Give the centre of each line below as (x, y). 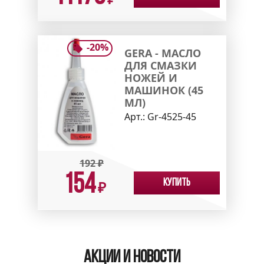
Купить (177, 183)
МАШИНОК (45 (164, 90)
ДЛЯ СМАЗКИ (160, 65)
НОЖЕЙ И (151, 77)
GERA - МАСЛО (162, 53)
